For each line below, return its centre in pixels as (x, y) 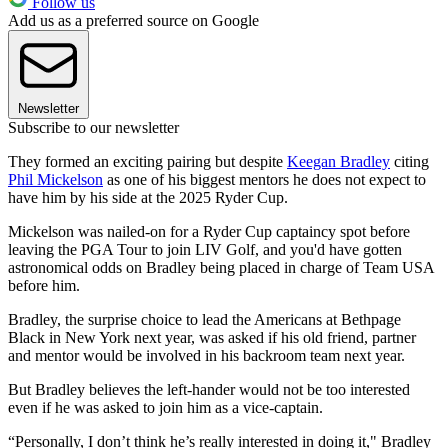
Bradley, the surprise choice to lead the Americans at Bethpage (204, 320)
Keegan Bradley (338, 162)
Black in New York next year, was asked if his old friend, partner (212, 338)
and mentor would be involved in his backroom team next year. (206, 356)
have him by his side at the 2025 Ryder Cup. (148, 198)
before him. (44, 286)
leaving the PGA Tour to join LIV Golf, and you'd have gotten (205, 250)
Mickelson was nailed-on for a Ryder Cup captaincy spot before (209, 232)
